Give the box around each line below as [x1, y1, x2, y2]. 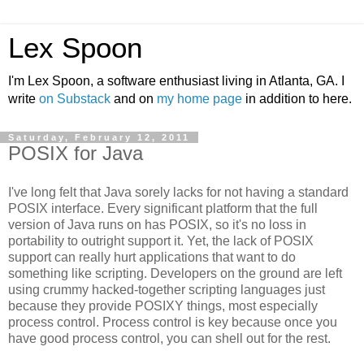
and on [110, 92, 157, 106]
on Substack [39, 92, 110, 106]
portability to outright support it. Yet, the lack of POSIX [8, 233, 314, 248]
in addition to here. [242, 92, 352, 106]
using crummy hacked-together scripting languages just [8, 282, 325, 297]
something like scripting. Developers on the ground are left [8, 266, 342, 280]
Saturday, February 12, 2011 [8, 132, 190, 142]
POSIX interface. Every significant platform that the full [8, 201, 318, 215]
